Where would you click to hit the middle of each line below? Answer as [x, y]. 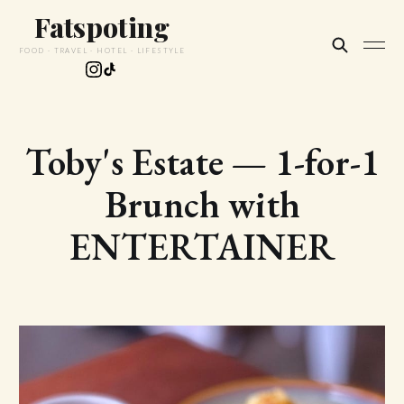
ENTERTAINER [202, 247]
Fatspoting [102, 27]
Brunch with [202, 204]
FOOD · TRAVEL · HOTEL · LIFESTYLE [102, 50]
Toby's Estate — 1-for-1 [202, 162]
